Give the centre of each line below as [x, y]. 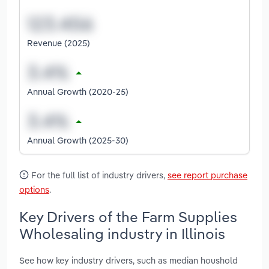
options [34, 189]
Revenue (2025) [59, 43]
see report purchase [207, 175]
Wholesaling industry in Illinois [122, 233]
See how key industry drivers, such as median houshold [128, 261]
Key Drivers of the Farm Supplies [128, 216]
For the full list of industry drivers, [98, 175]
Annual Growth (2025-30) [78, 140]
